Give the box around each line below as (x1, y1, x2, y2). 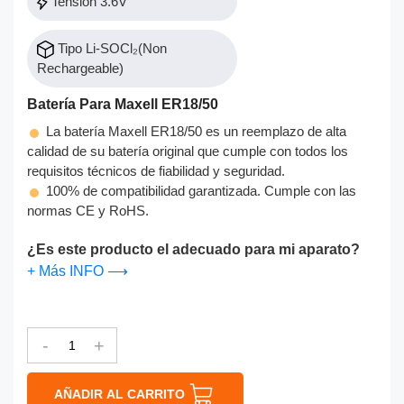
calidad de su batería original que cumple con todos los (27, 142, 348, 159)
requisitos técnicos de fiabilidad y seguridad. (27, 162, 285, 179)
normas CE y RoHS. (27, 202, 149, 218)
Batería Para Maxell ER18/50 (27, 96, 218, 113)
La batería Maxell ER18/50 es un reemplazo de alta (42, 123, 346, 139)
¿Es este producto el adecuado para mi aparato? (27, 241, 360, 257)
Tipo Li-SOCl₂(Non (54, 40, 167, 56)
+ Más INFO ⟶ (27, 262, 128, 279)
